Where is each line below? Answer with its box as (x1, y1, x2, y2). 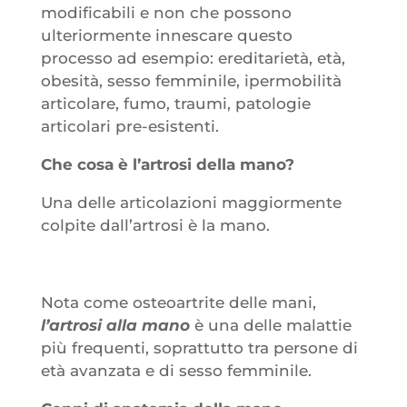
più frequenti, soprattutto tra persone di (40, 338, 358, 357)
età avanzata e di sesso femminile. (40, 361, 312, 380)
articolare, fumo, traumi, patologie (40, 94, 311, 113)
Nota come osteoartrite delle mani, (40, 293, 316, 312)
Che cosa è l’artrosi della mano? (40, 154, 294, 174)
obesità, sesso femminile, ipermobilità (40, 71, 342, 90)
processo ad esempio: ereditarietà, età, (40, 48, 345, 67)
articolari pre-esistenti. (40, 116, 219, 135)
